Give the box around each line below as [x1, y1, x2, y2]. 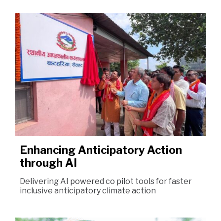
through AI [20, 156, 77, 169]
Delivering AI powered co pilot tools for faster [20, 177, 192, 186]
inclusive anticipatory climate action [20, 186, 156, 195]
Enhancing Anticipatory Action [20, 144, 182, 156]
